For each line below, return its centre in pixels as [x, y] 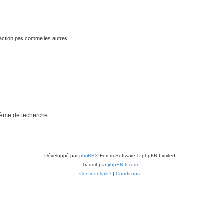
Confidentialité [95, 173]
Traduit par [94, 164]
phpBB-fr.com [122, 164]
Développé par [62, 155]
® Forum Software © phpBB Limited [135, 155]
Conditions [128, 173]
